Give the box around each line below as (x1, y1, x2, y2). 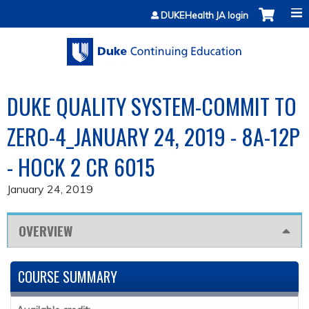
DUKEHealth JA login (161, 10, 248, 21)
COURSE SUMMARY (18, 266, 117, 288)
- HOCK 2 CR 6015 (7, 150, 154, 183)
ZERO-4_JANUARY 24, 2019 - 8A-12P (7, 120, 300, 153)
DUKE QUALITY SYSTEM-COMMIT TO (7, 90, 297, 123)
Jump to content (115, 1, 194, 15)
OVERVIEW (19, 221, 72, 241)
